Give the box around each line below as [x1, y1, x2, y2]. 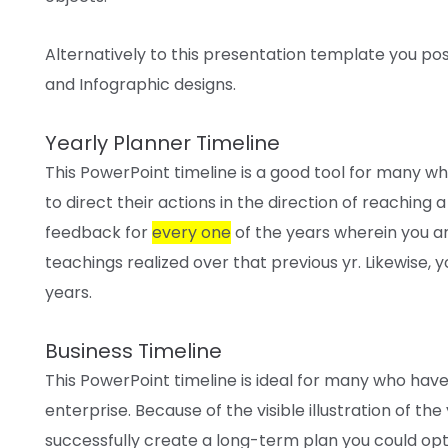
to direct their [45, 190, 158, 214]
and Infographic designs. [45, 72, 236, 96]
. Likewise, [358, 250, 435, 274]
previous [271, 250, 338, 274]
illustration [309, 398, 391, 422]
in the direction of [220, 190, 358, 214]
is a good [241, 160, 310, 184]
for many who [297, 368, 406, 392]
